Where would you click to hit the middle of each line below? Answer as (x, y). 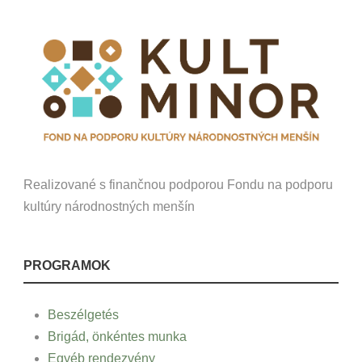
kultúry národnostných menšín (109, 206)
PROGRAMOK (67, 265)
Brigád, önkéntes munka (117, 336)
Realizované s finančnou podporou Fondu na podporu (178, 184)
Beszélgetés (83, 314)
